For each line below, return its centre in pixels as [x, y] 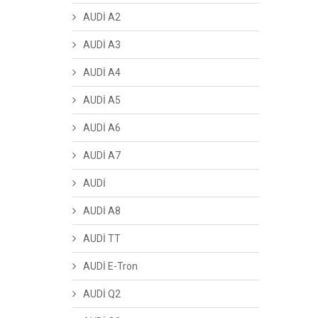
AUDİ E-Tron [110, 266]
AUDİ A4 [102, 72]
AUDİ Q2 [102, 294]
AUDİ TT [102, 238]
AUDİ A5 [102, 100]
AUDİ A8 [102, 211]
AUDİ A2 [102, 17]
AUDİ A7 [102, 155]
